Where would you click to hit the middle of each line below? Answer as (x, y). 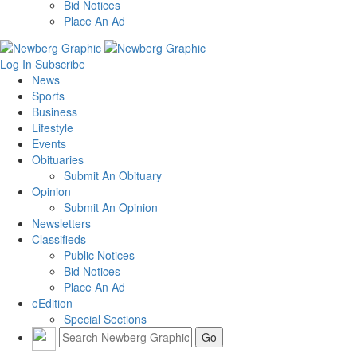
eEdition (52, 302)
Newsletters (61, 223)
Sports (48, 95)
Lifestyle (53, 127)
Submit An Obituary (113, 175)
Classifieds (59, 239)
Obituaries (58, 159)
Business (55, 111)
